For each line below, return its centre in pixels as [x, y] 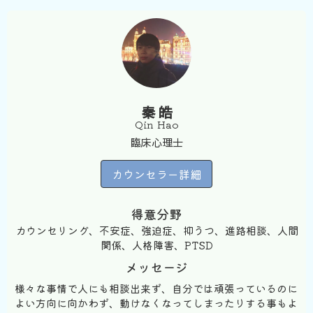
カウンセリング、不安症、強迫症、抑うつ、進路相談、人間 [156, 230]
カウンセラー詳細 [156, 174]
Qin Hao [156, 124]
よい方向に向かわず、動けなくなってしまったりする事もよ [156, 303]
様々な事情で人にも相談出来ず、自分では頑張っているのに [156, 288]
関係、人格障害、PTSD [156, 245]
